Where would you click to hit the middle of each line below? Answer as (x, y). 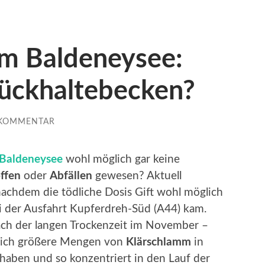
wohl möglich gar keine (121, 159)
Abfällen (71, 176)
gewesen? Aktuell (137, 176)
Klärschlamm (159, 242)
